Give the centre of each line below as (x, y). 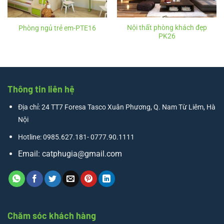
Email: (30, 154)
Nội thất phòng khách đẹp (167, 27)
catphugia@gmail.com (82, 154)
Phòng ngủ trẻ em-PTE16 (57, 28)
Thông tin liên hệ (41, 89)
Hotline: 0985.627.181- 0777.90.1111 (76, 137)
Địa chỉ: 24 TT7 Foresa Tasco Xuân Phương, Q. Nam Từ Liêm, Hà (116, 107)
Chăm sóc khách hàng (52, 216)
